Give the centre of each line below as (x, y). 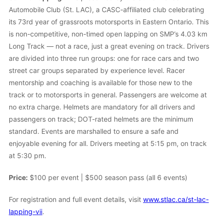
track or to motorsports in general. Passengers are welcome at (108, 95)
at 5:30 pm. (27, 156)
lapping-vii (26, 212)
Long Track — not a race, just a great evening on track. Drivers (109, 46)
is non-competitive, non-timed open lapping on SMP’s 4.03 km (108, 34)
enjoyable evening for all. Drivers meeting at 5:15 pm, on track (108, 144)
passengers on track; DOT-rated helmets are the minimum (101, 119)
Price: (18, 178)
